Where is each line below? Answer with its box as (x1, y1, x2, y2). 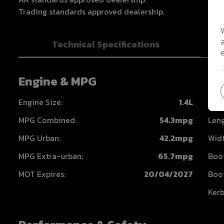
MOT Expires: (18, 167, 65, 180)
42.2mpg (159, 131, 193, 144)
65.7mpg (158, 149, 193, 162)
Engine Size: (18, 95, 62, 108)
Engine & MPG (18, 72, 96, 90)
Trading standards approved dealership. (18, 5, 164, 17)
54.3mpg (159, 113, 193, 126)
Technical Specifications (51, 37, 160, 51)
